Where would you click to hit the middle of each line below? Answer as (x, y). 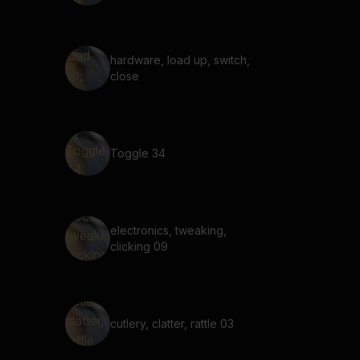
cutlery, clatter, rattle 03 (172, 323)
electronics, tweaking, (168, 230)
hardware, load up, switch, (180, 60)
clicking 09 (139, 246)
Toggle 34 (138, 153)
